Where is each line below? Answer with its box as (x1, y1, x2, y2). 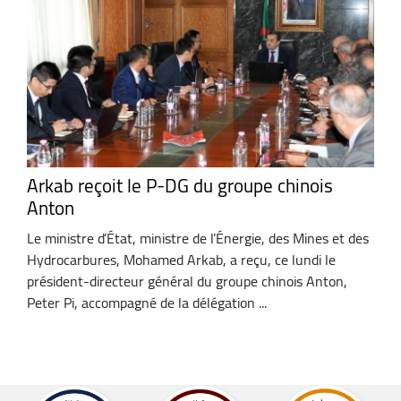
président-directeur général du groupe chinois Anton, (27, 267, 347, 294)
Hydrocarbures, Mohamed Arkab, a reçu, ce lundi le (27, 245, 336, 273)
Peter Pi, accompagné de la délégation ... (27, 288, 267, 316)
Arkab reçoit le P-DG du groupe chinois (27, 168, 333, 204)
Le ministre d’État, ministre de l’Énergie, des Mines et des (27, 224, 369, 252)
